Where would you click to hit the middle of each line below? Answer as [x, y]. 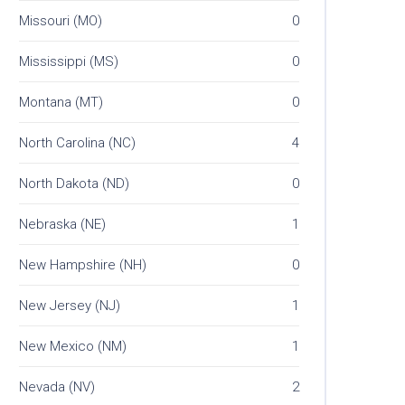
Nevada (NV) [57, 387]
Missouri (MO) [61, 21]
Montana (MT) [61, 103]
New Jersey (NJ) [70, 306]
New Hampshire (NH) [83, 265]
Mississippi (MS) [69, 62]
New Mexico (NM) [73, 347]
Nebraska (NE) [62, 225]
